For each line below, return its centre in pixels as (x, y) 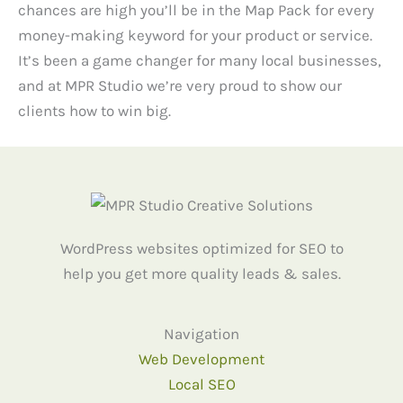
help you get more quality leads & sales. (201, 273)
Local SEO (201, 385)
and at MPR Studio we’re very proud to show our (180, 85)
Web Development (201, 359)
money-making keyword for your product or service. (195, 35)
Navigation (201, 334)
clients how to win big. (94, 110)
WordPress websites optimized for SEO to (201, 248)
